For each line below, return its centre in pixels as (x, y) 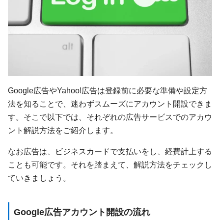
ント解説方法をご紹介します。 (63, 130)
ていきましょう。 (39, 178)
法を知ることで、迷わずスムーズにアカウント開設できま (110, 103)
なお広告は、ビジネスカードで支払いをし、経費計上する (110, 151)
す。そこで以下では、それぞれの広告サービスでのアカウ (110, 117)
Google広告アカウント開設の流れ (82, 212)
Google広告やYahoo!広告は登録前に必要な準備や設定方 (108, 90)
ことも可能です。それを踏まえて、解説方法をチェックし (110, 165)
